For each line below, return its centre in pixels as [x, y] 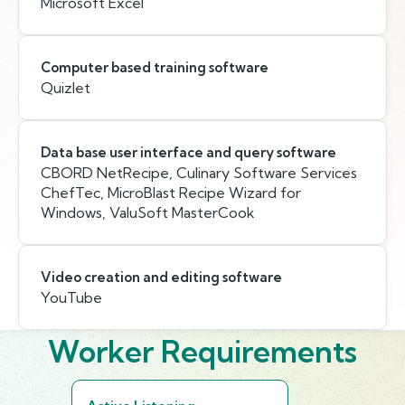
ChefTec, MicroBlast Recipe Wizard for [171, 193]
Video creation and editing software [161, 277]
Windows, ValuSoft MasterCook [148, 212]
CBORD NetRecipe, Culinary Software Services [199, 173]
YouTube [71, 297]
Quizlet [66, 88]
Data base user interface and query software [188, 152]
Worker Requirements [202, 351]
